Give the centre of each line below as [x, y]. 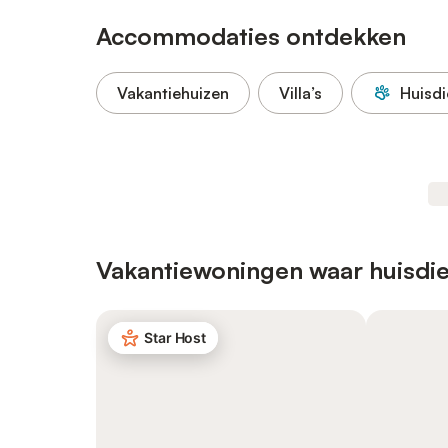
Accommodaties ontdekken [251, 36]
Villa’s [300, 93]
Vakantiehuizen [173, 93]
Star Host [175, 337]
